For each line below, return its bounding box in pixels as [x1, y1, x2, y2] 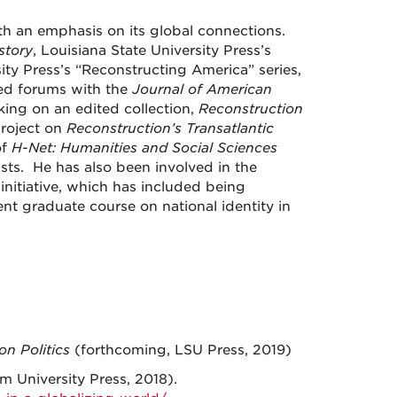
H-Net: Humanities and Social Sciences [11, 140, 277, 156]
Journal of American [131, 82, 272, 97]
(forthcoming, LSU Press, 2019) [74, 342, 292, 358]
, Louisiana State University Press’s [32, 43, 271, 58]
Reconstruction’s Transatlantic [66, 121, 274, 136]
